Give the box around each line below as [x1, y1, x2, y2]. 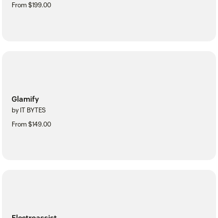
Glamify [12, 94, 39, 104]
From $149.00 [12, 120, 51, 128]
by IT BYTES [12, 106, 46, 114]
